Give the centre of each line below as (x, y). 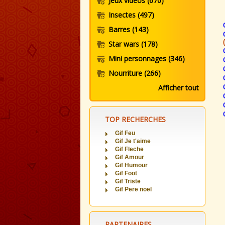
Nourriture (126, 73)
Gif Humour (131, 165)
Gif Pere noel (133, 189)
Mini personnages (138, 59)
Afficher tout (179, 88)
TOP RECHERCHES (135, 119)
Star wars (125, 44)
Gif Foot (126, 173)
